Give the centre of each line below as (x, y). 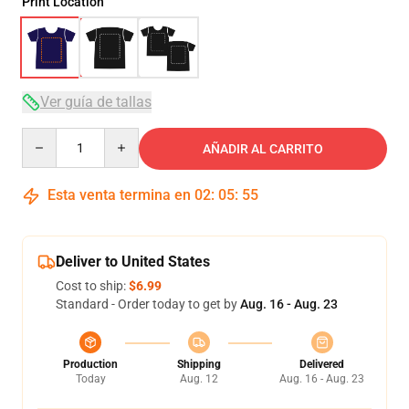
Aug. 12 (199, 379)
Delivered (322, 364)
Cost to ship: (92, 286)
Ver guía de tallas (96, 102)
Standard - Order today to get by (148, 304)
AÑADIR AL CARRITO (263, 149)
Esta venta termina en (119, 195)
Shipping (199, 364)
